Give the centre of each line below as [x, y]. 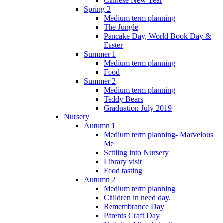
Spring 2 [97, 9]
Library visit [123, 161]
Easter [113, 45]
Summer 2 [100, 81]
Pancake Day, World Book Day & [157, 36]
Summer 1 [100, 54]
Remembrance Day [134, 206]
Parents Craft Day [132, 215]
